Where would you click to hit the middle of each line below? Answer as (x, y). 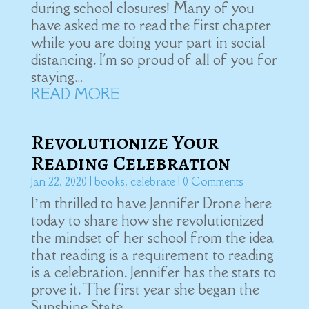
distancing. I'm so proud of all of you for (154, 60)
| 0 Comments (209, 181)
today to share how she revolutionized (147, 220)
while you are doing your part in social (148, 42)
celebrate (152, 181)
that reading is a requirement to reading (152, 255)
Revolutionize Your (124, 142)
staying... (57, 77)
